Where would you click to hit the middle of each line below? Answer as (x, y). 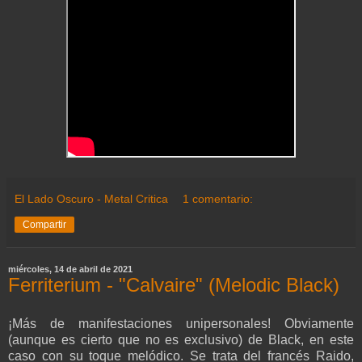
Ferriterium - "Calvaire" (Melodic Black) (174, 285)
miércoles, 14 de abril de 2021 (70, 269)
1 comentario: (218, 199)
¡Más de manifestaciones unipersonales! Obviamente (181, 324)
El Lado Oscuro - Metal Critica (91, 199)
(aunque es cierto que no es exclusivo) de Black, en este (181, 340)
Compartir (44, 225)
